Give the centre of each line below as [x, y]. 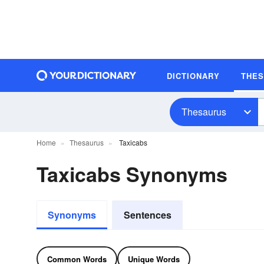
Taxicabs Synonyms [132, 174]
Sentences [147, 215]
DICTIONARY [193, 75]
